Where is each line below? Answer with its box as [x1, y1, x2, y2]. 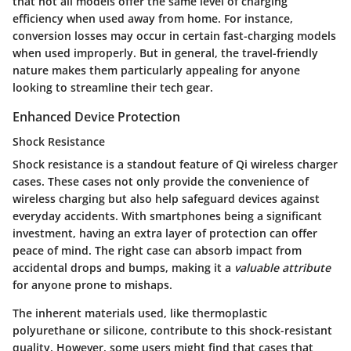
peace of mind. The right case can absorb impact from [13, 242, 302, 258]
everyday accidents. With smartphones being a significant [13, 208, 322, 223]
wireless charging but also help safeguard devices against [13, 190, 320, 206]
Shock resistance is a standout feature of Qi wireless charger [13, 156, 338, 172]
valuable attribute [234, 259, 331, 275]
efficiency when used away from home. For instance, [13, 10, 293, 26]
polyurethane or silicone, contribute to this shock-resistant [13, 322, 332, 338]
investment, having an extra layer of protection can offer [13, 225, 317, 241]
